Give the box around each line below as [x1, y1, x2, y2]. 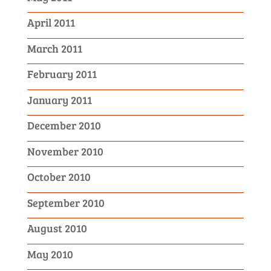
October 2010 [27, 169, 91, 184]
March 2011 [27, 41, 82, 56]
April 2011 [27, 15, 75, 30]
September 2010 [27, 195, 105, 210]
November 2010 [27, 143, 103, 158]
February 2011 [27, 67, 97, 81]
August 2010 [27, 221, 87, 235]
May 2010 [27, 246, 73, 261]
